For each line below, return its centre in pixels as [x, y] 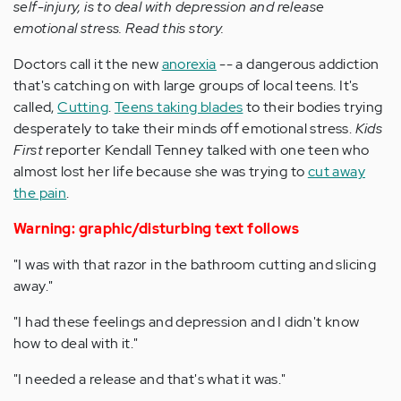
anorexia [189, 64]
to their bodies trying [313, 107]
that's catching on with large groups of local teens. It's [186, 85]
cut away [337, 171]
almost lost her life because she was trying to [161, 171]
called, [36, 107]
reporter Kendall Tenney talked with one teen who [206, 150]
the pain [40, 193]
